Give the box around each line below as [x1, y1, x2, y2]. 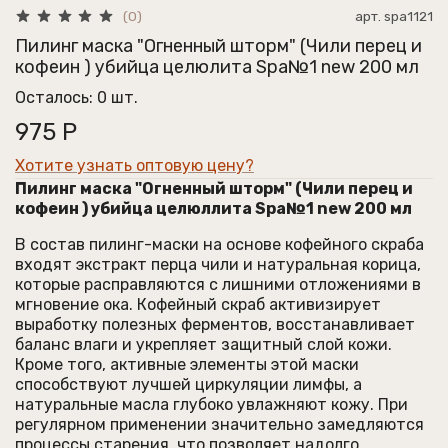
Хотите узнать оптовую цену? [15, 155, 254, 175]
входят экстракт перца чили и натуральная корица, [15, 254, 421, 274]
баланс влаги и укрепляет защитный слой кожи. [15, 334, 392, 354]
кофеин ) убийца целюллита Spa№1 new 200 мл [15, 198, 412, 218]
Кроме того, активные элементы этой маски [15, 354, 359, 374]
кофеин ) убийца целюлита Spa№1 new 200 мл [15, 55, 419, 78]
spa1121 [384, 7, 433, 24]
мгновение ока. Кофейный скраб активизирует [15, 294, 381, 314]
